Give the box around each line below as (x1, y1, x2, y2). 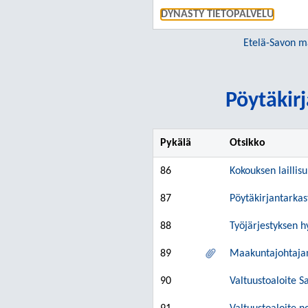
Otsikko (230, 137, 265, 148)
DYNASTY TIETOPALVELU (161, 9, 274, 20)
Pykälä (160, 137, 191, 148)
